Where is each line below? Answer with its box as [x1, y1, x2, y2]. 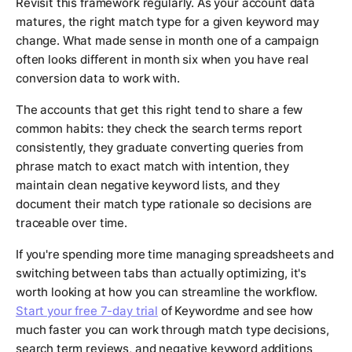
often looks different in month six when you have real [16, 52, 310, 68]
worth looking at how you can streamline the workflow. [16, 284, 318, 300]
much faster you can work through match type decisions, [16, 322, 329, 338]
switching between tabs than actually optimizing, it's [16, 266, 307, 281]
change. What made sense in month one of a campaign [16, 33, 319, 49]
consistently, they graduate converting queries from [16, 140, 303, 156]
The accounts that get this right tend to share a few [16, 102, 303, 118]
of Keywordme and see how [157, 303, 313, 319]
